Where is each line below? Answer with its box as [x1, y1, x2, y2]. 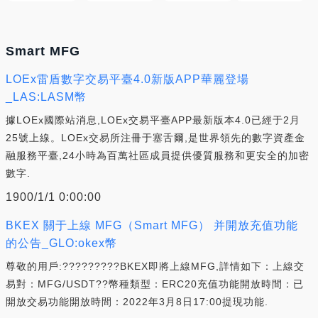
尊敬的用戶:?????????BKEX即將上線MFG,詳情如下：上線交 [6, 260, 305, 272]
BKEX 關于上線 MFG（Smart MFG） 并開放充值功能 [6, 219, 298, 231]
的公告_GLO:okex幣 [6, 236, 117, 249]
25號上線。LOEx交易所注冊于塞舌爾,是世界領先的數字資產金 [6, 131, 305, 143]
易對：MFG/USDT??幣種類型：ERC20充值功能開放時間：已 [6, 278, 304, 290]
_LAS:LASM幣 [6, 90, 87, 103]
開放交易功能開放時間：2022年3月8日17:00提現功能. [6, 295, 268, 307]
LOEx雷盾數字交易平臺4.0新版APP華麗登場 [6, 72, 249, 85]
